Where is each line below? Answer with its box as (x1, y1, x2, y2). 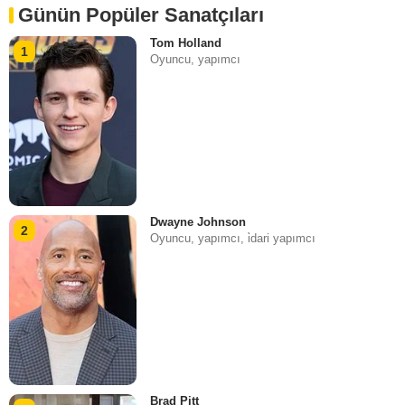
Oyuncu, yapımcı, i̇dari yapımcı (150, 231, 316, 246)
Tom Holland (150, 35, 222, 50)
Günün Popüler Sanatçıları (18, 3, 264, 26)
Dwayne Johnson (150, 215, 247, 230)
